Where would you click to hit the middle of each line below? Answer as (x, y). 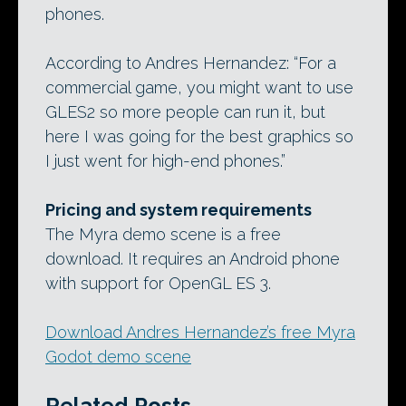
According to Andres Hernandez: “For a (191, 63)
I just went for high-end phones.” (165, 161)
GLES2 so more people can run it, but (185, 112)
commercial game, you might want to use (199, 87)
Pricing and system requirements (179, 210)
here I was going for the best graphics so (199, 136)
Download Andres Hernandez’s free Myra (200, 332)
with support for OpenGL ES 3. (158, 283)
